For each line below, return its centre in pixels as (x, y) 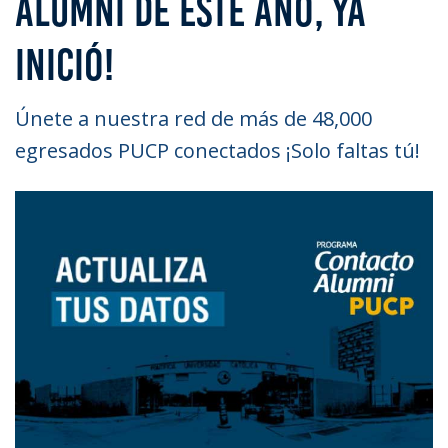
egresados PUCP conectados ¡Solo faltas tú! (217, 150)
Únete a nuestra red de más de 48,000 (193, 118)
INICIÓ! (64, 64)
